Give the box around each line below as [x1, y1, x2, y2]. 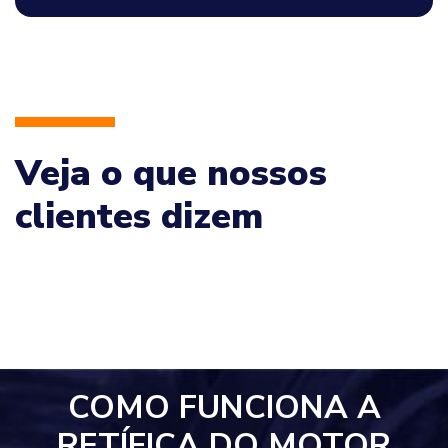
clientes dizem [15, 191, 263, 241]
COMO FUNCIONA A [67, 385, 381, 429]
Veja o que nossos [15, 148, 327, 198]
